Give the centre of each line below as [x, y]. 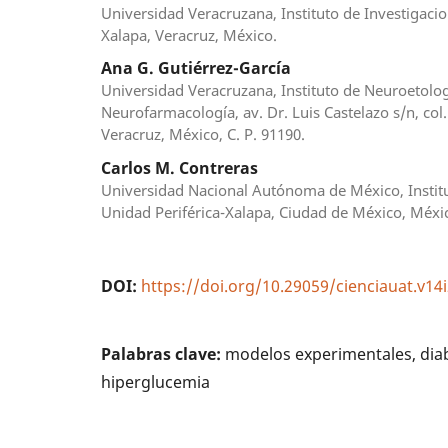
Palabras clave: [163, 353]
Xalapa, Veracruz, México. [189, 34]
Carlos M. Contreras [180, 167]
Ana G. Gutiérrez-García [196, 68]
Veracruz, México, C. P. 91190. [203, 134]
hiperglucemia [156, 381]
